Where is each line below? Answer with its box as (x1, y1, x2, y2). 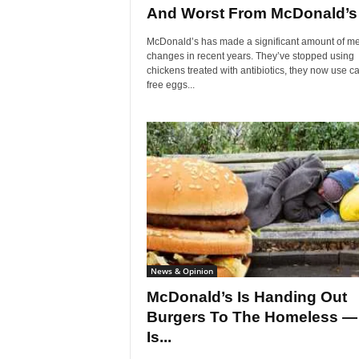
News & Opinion (150, 265, 213, 276)
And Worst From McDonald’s (146, 5, 357, 22)
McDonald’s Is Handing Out (146, 288, 347, 305)
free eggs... (146, 79, 195, 91)
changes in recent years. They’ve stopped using (146, 50, 354, 62)
